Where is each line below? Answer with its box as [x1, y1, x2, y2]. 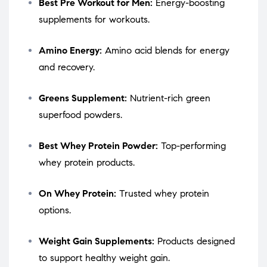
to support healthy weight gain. [39, 252, 170, 264]
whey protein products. [39, 157, 135, 169]
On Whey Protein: [39, 188, 116, 200]
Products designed [154, 235, 235, 247]
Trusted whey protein [116, 188, 209, 200]
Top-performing [158, 140, 226, 152]
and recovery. [39, 61, 95, 73]
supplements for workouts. [39, 14, 150, 26]
